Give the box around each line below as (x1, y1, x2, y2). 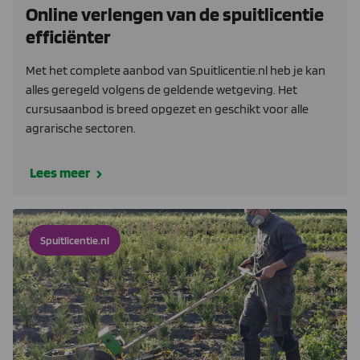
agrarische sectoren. (26, 120, 136, 136)
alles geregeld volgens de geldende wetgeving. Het (26, 81, 297, 97)
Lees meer (30, 163, 90, 181)
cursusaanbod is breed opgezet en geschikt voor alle (26, 100, 309, 117)
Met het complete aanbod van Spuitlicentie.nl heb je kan (26, 62, 325, 78)
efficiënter (26, 24, 111, 48)
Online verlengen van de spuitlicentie (26, 2, 324, 26)
